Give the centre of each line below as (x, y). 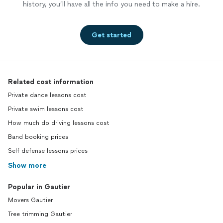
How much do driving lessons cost (59, 123)
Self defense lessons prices (48, 151)
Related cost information (51, 82)
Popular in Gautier (39, 187)
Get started (111, 35)
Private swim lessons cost (46, 109)
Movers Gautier (30, 200)
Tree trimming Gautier (40, 214)
